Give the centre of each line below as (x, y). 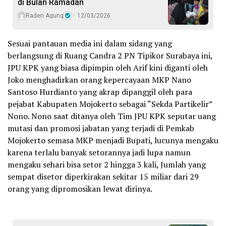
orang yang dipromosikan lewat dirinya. (80, 189)
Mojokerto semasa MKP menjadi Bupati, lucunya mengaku (113, 140)
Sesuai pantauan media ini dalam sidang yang (90, 44)
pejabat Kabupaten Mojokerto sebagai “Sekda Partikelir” (110, 104)
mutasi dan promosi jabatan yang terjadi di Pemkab (101, 128)
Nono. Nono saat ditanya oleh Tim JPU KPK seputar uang (112, 116)
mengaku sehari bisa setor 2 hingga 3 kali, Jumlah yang (107, 165)
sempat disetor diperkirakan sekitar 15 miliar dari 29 (103, 177)
